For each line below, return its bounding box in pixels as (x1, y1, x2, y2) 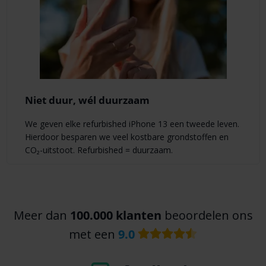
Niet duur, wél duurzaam (24, 93, 150, 107)
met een (69, 226, 118, 243)
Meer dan (13, 207, 70, 224)
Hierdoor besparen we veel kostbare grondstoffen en (24, 131, 229, 143)
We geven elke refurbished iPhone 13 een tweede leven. (24, 118, 239, 130)
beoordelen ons (161, 207, 253, 224)
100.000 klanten (69, 207, 161, 224)
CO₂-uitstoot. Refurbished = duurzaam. (24, 144, 173, 156)
